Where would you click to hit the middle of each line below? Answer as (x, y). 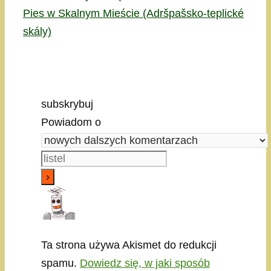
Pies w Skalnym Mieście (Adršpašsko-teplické (133, 14)
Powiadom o (71, 122)
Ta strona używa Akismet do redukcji (129, 245)
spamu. (60, 263)
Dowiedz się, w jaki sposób (145, 263)
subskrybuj (67, 104)
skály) (37, 32)
